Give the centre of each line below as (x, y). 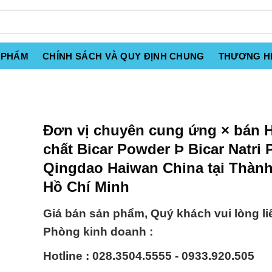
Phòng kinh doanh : (98, 232)
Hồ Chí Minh (86, 187)
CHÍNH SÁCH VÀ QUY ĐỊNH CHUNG (124, 56)
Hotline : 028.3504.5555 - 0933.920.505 (149, 256)
